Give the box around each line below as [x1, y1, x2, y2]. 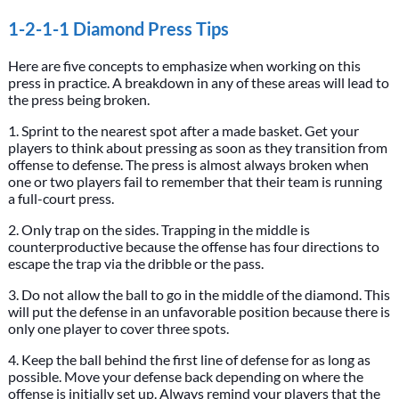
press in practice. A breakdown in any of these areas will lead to [7, 74, 389, 91]
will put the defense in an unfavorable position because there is [7, 303, 390, 320]
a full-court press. [7, 190, 114, 207]
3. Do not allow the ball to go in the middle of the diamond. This [7, 286, 390, 303]
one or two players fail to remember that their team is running [7, 173, 382, 190]
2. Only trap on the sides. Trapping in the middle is [7, 221, 310, 238]
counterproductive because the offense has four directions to [7, 238, 379, 255]
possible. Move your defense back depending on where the [7, 368, 363, 385]
